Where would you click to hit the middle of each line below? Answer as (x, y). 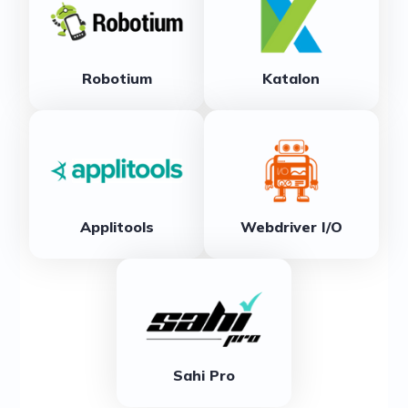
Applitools (117, 226)
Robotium (117, 78)
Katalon (291, 78)
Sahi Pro (204, 376)
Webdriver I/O (291, 226)
